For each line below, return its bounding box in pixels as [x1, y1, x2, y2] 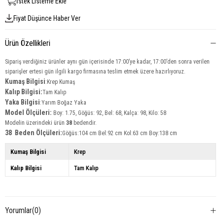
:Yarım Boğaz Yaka [40, 99, 88, 106]
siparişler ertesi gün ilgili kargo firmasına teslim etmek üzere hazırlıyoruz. [5, 68, 185, 75]
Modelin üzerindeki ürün [5, 119, 66, 126]
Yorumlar [5, 206, 32, 215]
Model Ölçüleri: [5, 109, 52, 116]
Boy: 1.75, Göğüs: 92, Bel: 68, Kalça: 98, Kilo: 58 [52, 110, 166, 116]
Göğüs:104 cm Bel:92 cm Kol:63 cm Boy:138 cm [62, 130, 177, 137]
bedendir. [74, 119, 98, 126]
